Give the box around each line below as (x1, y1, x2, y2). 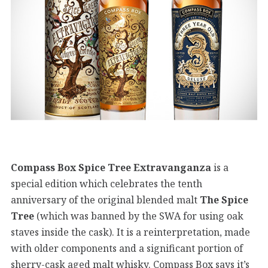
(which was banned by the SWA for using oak (36, 209, 243, 223)
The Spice (200, 193, 248, 206)
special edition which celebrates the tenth (11, 176, 202, 190)
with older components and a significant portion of (11, 241, 243, 255)
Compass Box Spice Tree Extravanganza (11, 160, 211, 174)
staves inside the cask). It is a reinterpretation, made (11, 225, 250, 239)
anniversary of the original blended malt (11, 193, 200, 206)
